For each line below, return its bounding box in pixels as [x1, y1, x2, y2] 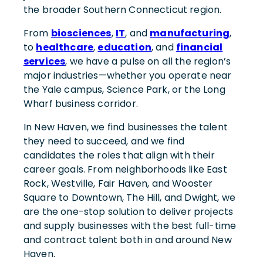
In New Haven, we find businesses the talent [23, 120, 228, 134]
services [23, 54, 66, 68]
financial [176, 40, 223, 54]
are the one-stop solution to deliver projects [23, 204, 234, 218]
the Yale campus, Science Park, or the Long [23, 82, 225, 96]
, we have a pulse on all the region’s [65, 54, 231, 68]
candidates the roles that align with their [23, 148, 215, 162]
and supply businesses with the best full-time [23, 218, 237, 232]
